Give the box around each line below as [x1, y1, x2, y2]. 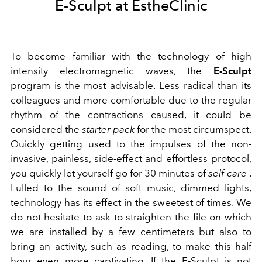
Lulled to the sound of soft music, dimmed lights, [11, 182, 251, 194]
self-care [208, 167, 247, 180]
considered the [11, 123, 82, 136]
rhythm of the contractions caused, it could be [11, 109, 251, 121]
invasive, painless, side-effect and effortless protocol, [11, 153, 251, 165]
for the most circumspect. [135, 123, 251, 136]
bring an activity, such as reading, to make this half [11, 240, 251, 253]
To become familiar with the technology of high [11, 50, 251, 63]
